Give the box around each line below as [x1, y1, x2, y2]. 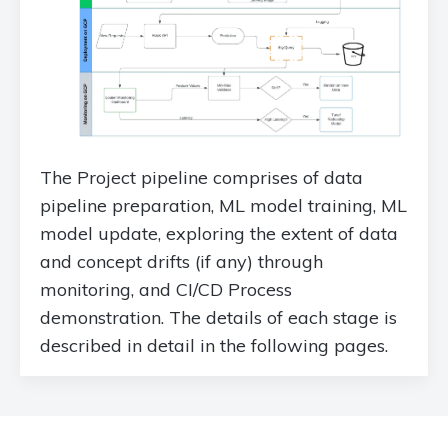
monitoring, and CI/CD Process [40, 278, 292, 301]
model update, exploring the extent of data [40, 222, 398, 245]
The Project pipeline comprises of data [40, 166, 363, 189]
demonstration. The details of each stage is [40, 306, 397, 329]
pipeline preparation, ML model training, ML [40, 194, 407, 217]
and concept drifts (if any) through [40, 250, 323, 273]
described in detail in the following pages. [40, 334, 388, 357]
